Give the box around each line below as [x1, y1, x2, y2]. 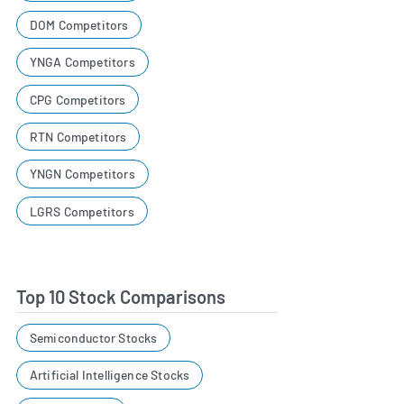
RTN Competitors [29, 128, 127, 144]
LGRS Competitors [29, 203, 134, 219]
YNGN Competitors [29, 166, 135, 182]
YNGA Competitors [29, 54, 135, 70]
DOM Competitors [29, 17, 129, 32]
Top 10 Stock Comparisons [16, 285, 225, 308]
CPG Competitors [29, 91, 126, 107]
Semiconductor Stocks [29, 329, 158, 345]
